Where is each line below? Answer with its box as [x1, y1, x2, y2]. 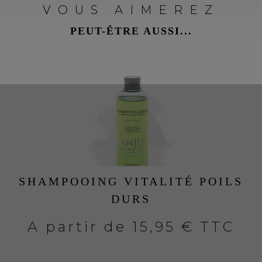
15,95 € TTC [132, 218, 235, 236]
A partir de [27, 218, 132, 236]
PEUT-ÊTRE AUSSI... [70, 25, 192, 37]
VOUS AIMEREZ [43, 3, 219, 18]
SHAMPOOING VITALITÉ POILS [19, 175, 243, 188]
